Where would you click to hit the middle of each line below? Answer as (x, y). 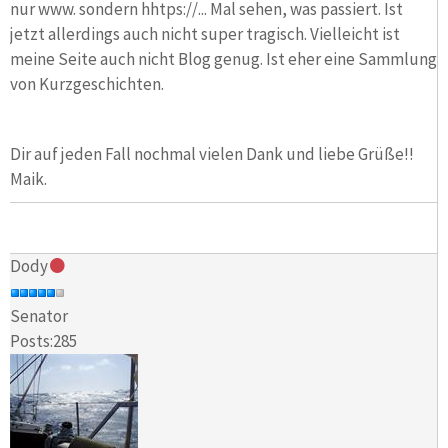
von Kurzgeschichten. (87, 83)
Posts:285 (43, 341)
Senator (39, 316)
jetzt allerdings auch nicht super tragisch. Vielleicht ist (205, 33)
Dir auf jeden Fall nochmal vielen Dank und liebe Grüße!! (212, 153)
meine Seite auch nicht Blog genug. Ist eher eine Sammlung (223, 58)
